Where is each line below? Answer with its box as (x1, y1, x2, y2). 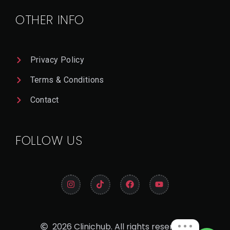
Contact (30, 95, 59, 105)
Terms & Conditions (30, 75, 104, 85)
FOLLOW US (15, 132, 83, 149)
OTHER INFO (15, 11, 84, 29)
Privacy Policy (30, 55, 85, 65)
